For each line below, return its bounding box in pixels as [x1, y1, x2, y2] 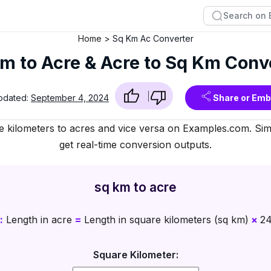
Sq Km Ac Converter [112, 33, 194, 44]
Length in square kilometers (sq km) [83, 213, 249, 226]
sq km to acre [94, 179, 177, 195]
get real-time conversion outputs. [59, 138, 212, 151]
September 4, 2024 [31, 93, 109, 103]
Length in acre [2, 213, 72, 226]
